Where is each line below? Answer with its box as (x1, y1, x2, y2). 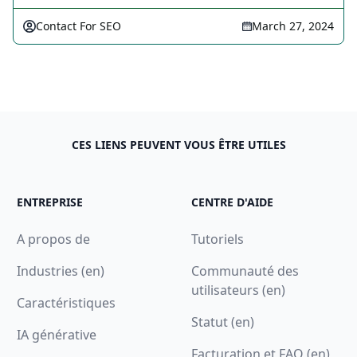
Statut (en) (190, 313, 254, 331)
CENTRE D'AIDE (190, 194, 273, 210)
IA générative (17, 326, 97, 343)
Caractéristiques (17, 294, 116, 312)
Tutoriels (190, 230, 244, 248)
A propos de (17, 230, 91, 248)
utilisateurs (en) (190, 281, 285, 299)
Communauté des (190, 262, 299, 280)
